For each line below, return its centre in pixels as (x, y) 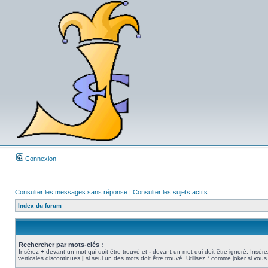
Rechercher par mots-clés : (61, 245)
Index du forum (40, 205)
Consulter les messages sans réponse (71, 192)
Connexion (40, 159)
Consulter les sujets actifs (170, 192)
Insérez (30, 252)
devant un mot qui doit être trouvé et (97, 252)
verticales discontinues (50, 258)
